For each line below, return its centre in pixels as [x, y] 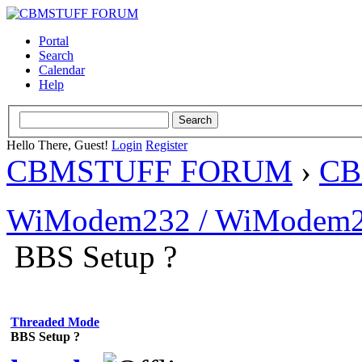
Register [166, 145]
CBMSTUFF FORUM [149, 170]
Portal [54, 41]
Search [56, 55]
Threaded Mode [55, 322]
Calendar [62, 70]
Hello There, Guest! [59, 145]
